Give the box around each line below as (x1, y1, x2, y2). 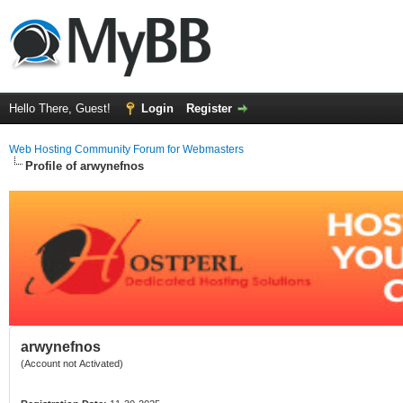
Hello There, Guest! (9, 102, 114, 115)
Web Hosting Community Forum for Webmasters (9, 143, 244, 156)
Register (186, 102, 232, 115)
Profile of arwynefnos (25, 159, 144, 173)
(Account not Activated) (21, 358, 123, 369)
